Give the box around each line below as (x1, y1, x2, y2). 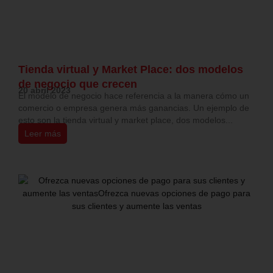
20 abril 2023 (18, 85, 71, 96)
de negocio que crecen (18, 78, 137, 91)
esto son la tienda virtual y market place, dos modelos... (18, 115, 233, 126)
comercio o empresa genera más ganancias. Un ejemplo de (18, 103, 249, 113)
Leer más (24, 129, 61, 139)
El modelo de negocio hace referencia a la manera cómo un (18, 91, 249, 101)
